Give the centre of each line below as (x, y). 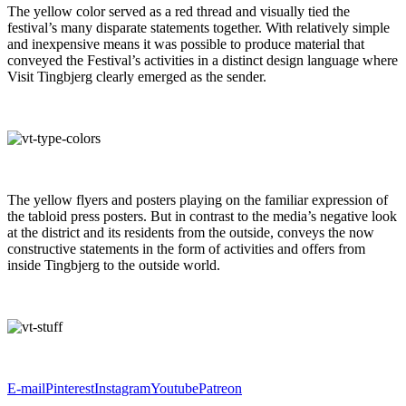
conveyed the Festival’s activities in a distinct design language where (203, 60)
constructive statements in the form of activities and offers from (186, 248)
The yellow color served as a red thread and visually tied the (179, 11)
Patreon (220, 388)
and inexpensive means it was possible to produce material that (186, 43)
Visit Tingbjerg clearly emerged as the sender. (137, 76)
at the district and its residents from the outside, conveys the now (191, 232)
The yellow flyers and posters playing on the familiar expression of (198, 199)
